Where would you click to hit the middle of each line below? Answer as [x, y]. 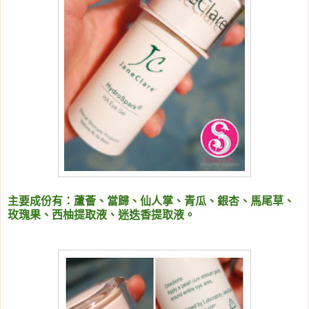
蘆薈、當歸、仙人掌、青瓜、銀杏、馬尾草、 [184, 201]
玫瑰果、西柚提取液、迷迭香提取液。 [101, 215]
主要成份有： [41, 201]
